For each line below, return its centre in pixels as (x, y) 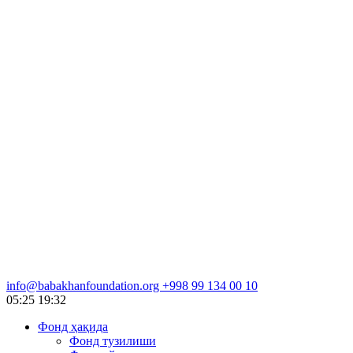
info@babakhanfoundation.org (84, 285)
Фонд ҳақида (73, 326)
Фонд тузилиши (113, 340)
